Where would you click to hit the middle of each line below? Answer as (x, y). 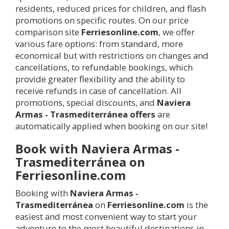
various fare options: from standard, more (99, 43)
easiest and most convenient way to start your (106, 216)
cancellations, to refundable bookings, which (104, 67)
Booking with (43, 193)
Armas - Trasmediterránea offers (85, 114)
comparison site (48, 32)
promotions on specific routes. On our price (102, 20)
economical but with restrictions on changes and (112, 55)
